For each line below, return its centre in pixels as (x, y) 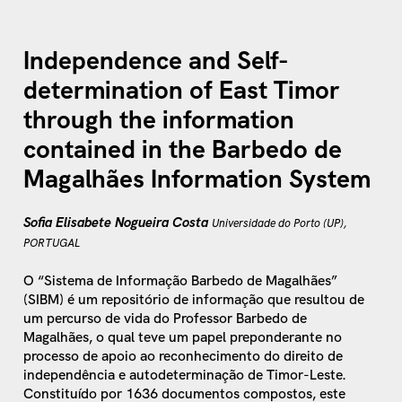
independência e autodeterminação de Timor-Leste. (185, 374)
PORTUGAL (52, 242)
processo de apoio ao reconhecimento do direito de (184, 355)
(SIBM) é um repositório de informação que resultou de (194, 299)
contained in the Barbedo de (183, 149)
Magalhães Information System (197, 178)
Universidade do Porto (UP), (280, 223)
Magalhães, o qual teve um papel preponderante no (183, 336)
